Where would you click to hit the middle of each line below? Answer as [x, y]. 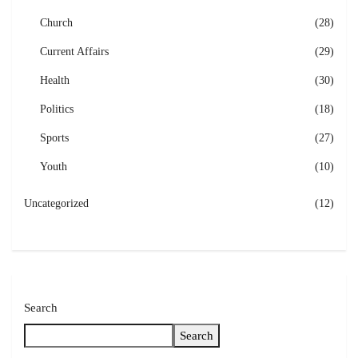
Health [55, 81]
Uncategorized [56, 204]
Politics [57, 109]
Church [56, 23]
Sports [54, 138]
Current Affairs [74, 52]
